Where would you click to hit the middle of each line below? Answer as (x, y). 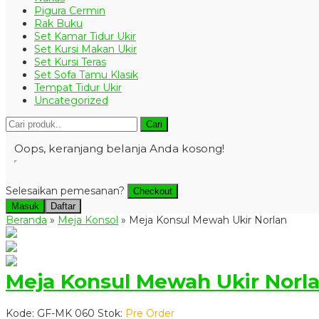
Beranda (26, 220)
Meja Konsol (88, 220)
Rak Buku (58, 23)
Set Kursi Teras (70, 62)
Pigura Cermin (70, 10)
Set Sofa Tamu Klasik (86, 74)
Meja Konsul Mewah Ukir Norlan (208, 220)
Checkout (153, 191)
